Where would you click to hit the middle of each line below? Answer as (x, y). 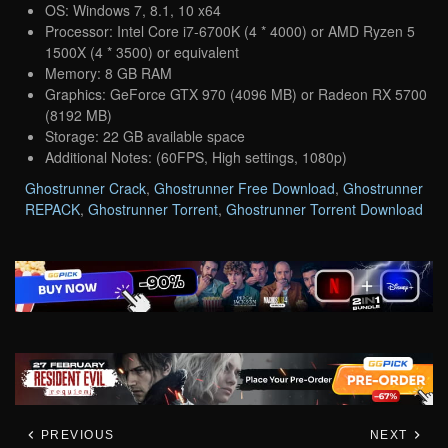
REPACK (52, 208)
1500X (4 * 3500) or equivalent (142, 51)
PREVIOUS (75, 434)
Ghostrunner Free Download (244, 187)
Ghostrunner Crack (85, 187)
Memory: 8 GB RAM (108, 72)
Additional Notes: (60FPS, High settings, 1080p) (196, 156)
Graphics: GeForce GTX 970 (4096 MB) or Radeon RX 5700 (236, 93)
